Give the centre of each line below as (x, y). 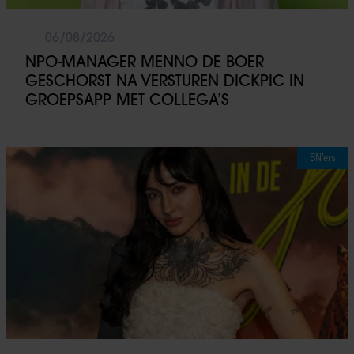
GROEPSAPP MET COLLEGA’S (127, 99)
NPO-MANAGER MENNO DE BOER (145, 61)
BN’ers (322, 157)
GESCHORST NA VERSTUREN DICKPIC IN (165, 80)
